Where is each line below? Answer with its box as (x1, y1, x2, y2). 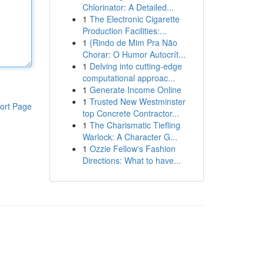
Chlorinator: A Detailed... (82, 1, 174, 13)
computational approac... (82, 72, 175, 84)
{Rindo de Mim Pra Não (89, 37, 177, 48)
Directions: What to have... (82, 154, 181, 166)
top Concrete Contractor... (82, 107, 179, 119)
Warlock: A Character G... (82, 131, 177, 143)
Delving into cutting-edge (89, 60, 182, 72)
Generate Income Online (89, 84, 181, 95)
